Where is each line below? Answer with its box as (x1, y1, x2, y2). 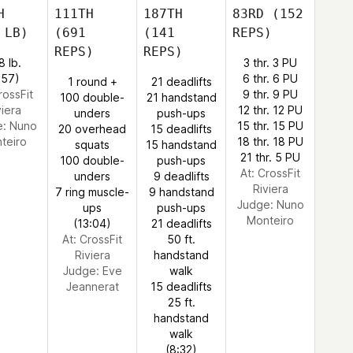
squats (75, 138, 110, 151)
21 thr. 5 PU (240, 150, 300, 164)
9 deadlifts (153, 169, 210, 183)
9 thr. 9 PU (243, 87, 298, 101)
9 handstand (148, 185, 214, 199)
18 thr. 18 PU (237, 135, 303, 148)
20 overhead (58, 122, 126, 136)
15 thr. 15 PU (237, 119, 303, 132)
